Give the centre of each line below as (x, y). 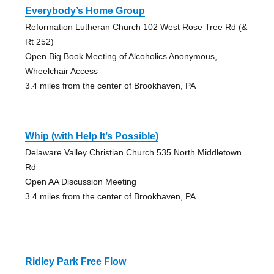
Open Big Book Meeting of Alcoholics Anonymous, (121, 56)
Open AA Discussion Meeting (80, 181)
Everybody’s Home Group (85, 10)
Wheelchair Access (61, 71)
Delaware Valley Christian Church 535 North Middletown (133, 152)
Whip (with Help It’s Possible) (91, 136)
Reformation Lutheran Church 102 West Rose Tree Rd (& (136, 27)
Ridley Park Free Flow (75, 261)
